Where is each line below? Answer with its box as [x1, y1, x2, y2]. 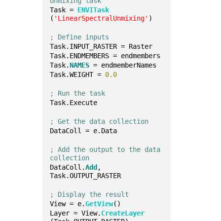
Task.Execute [50, 99, 98, 107]
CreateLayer [101, 209, 145, 217]
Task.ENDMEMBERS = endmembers [50, 52, 161, 60]
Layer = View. [50, 209, 102, 217]
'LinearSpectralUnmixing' [54, 14, 149, 22]
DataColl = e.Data [50, 127, 117, 135]
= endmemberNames [89, 61, 157, 69]
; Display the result [50, 190, 129, 198]
